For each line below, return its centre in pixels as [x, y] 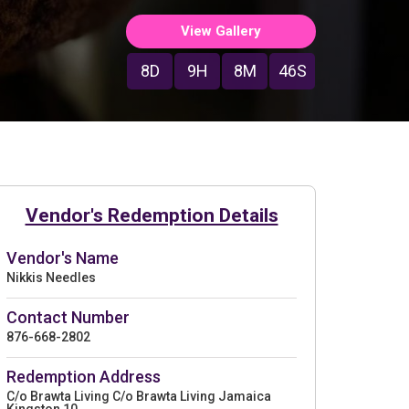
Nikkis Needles [51, 277]
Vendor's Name [63, 257]
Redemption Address [84, 376]
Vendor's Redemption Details [152, 215]
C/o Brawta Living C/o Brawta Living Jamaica [139, 396]
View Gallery [221, 31]
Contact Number [68, 317]
